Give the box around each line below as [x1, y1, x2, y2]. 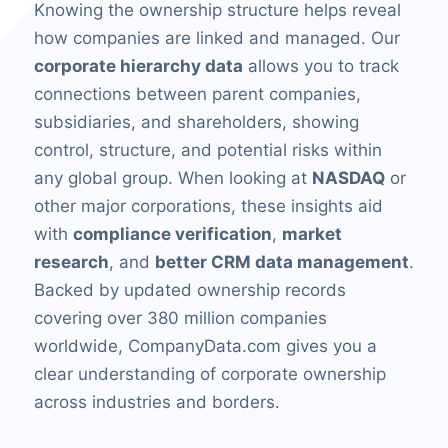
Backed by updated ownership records [33, 279, 346, 300]
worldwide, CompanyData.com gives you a [33, 335, 377, 356]
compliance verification [72, 223, 272, 244]
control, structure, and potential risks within [33, 139, 382, 160]
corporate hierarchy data [33, 55, 243, 76]
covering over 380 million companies [33, 307, 327, 328]
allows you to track [242, 55, 399, 76]
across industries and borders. [33, 391, 280, 412]
